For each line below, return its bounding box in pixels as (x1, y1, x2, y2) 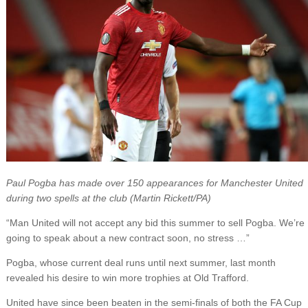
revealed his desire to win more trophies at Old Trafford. (5, 272, 249, 283)
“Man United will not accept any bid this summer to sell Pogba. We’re (5, 217, 305, 228)
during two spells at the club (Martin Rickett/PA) (5, 192, 211, 203)
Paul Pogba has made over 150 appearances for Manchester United (5, 177, 303, 188)
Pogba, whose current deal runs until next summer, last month (5, 256, 276, 268)
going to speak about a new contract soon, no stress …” (5, 232, 250, 243)
